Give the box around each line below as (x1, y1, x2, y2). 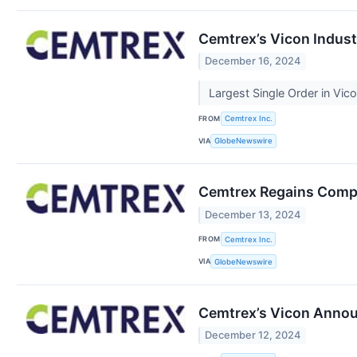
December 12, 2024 (205, 329, 301, 342)
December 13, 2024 (205, 208, 301, 221)
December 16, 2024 (205, 55, 301, 68)
